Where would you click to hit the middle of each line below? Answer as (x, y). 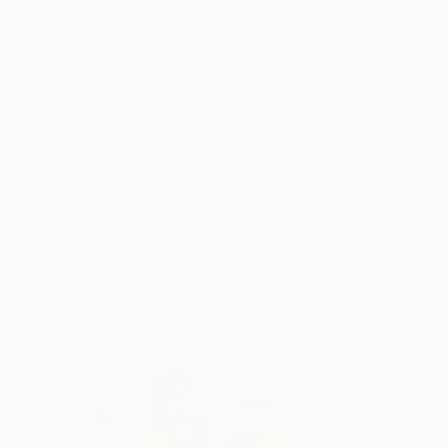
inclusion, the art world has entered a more (182, 169)
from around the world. (112, 93)
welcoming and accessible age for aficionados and (212, 193)
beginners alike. (85, 217)
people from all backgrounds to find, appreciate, (201, 45)
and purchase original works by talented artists (196, 69)
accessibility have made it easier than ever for (193, 21)
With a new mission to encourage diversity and (197, 145)
